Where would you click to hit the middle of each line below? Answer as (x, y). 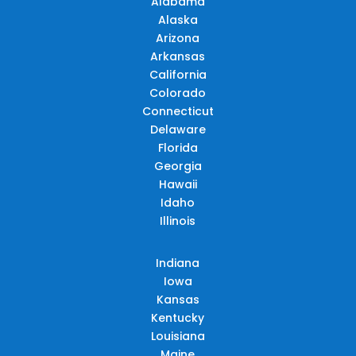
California (178, 74)
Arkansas (178, 56)
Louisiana (178, 336)
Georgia (178, 166)
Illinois (178, 221)
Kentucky (178, 317)
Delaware (178, 129)
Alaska (178, 19)
